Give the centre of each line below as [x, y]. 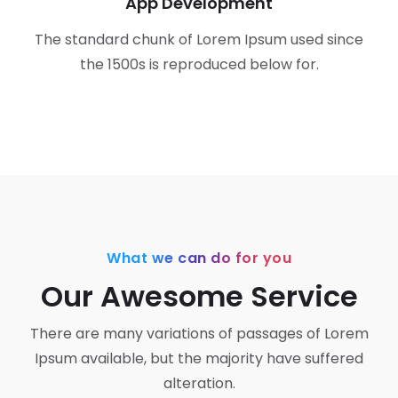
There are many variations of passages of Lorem [199, 334]
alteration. [199, 383]
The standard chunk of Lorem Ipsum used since [199, 40]
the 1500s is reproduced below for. [199, 64]
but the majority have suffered [257, 358]
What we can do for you [199, 258]
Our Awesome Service [199, 296]
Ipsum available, [92, 358]
